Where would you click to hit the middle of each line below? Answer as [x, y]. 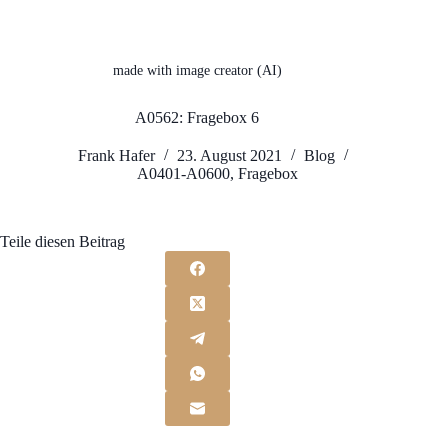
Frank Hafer [116, 156]
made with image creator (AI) [197, 71]
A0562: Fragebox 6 [197, 118]
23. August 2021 [229, 156]
